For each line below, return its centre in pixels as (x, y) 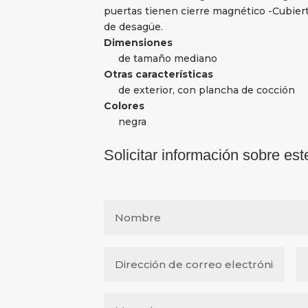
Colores (124, 106)
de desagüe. (133, 27)
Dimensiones (138, 43)
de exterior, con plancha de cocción (206, 90)
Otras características (158, 75)
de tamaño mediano (167, 59)
